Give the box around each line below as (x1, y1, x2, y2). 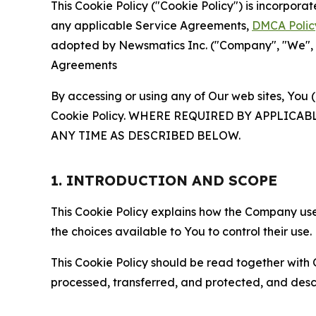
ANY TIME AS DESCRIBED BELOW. (51, 128, 241, 142)
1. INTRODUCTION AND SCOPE (51, 171, 277, 189)
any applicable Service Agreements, (51, 18, 252, 32)
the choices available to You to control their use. (51, 224, 312, 238)
